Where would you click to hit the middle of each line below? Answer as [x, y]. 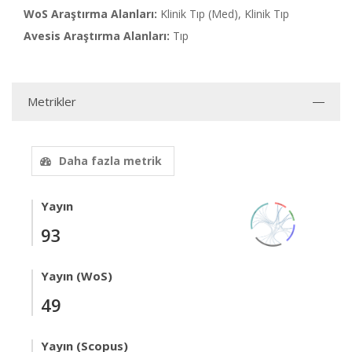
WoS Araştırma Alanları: [90, 14]
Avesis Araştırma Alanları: [97, 36]
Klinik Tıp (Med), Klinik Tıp [225, 14]
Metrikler [52, 101]
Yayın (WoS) [77, 276]
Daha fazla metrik [110, 161]
